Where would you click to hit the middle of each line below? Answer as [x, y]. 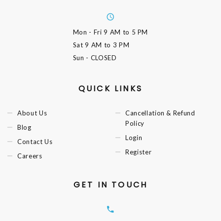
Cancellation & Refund [160, 113]
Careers [30, 156]
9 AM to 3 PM [107, 45]
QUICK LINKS [110, 88]
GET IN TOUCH [110, 184]
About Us [32, 113]
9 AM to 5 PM [126, 32]
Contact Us [35, 141]
